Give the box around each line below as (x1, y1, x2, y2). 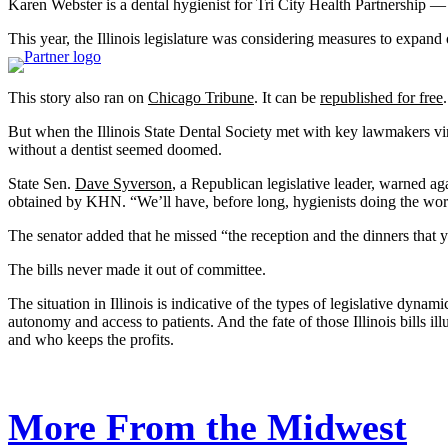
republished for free (320, 89, 443, 107)
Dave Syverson (75, 175, 172, 193)
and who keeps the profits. (8, 331, 174, 349)
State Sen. (8, 175, 75, 193)
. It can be (254, 89, 320, 107)
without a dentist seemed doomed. (8, 141, 222, 159)
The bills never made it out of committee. (8, 261, 266, 279)
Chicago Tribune (148, 89, 254, 107)
